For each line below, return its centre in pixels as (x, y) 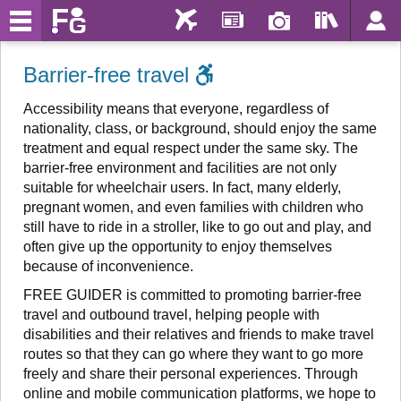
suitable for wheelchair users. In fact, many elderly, (182, 188)
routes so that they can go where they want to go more (193, 354)
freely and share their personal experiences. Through (191, 374)
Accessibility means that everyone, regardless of (176, 109)
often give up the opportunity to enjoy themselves (178, 247)
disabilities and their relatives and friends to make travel (199, 334)
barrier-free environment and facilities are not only (180, 168)
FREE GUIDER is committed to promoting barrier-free (192, 295)
